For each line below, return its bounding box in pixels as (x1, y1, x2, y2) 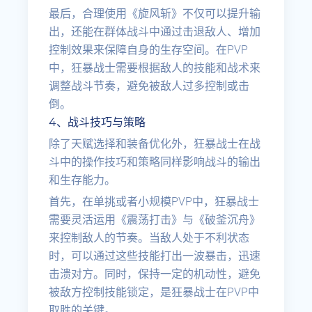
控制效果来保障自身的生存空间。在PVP (49, 43, 249, 56)
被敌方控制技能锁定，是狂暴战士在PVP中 (49, 286, 260, 299)
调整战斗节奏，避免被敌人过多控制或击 (49, 79, 250, 93)
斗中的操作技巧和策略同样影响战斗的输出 (49, 155, 261, 169)
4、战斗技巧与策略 (49, 116, 146, 129)
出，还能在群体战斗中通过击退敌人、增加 (49, 25, 261, 38)
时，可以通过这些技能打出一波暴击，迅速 (49, 249, 261, 263)
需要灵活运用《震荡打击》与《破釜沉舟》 (49, 213, 261, 226)
